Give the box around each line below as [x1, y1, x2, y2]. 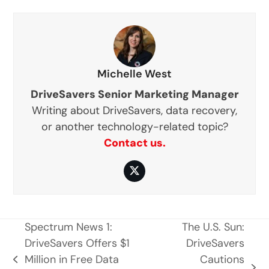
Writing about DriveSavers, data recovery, [32, 103, 237, 118]
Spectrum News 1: [24, 219, 112, 234]
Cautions [200, 252, 245, 267]
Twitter [133, 168, 169, 183]
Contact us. [103, 135, 166, 150]
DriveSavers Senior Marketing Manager [30, 86, 239, 101]
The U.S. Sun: [182, 219, 245, 234]
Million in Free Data [24, 252, 119, 267]
